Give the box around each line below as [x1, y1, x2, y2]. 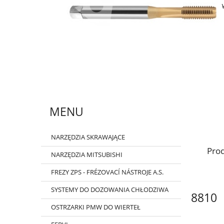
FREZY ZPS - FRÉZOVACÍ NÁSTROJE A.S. [50, 167, 163, 177]
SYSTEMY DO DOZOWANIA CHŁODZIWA [50, 185, 168, 194]
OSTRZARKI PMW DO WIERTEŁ [50, 202, 140, 212]
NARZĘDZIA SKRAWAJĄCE [50, 132, 125, 142]
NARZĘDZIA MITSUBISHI [50, 150, 122, 159]
